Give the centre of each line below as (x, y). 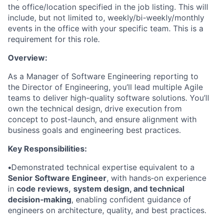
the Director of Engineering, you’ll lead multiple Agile (105, 87)
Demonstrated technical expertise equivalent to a (103, 167)
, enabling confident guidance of (131, 200)
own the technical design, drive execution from (95, 109)
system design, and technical (129, 189)
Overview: (28, 58)
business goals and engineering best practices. (94, 130)
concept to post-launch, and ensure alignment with (102, 120)
